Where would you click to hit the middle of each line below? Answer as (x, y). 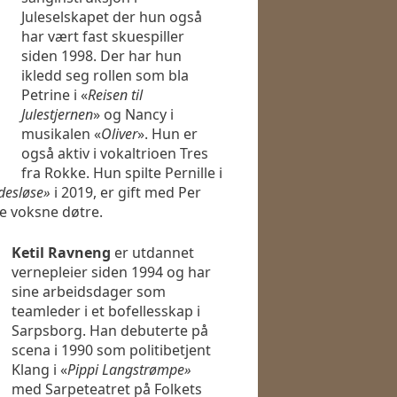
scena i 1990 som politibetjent (111, 350)
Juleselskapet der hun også (112, 17)
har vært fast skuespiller (103, 37)
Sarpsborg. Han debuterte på (110, 331)
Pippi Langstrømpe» (129, 370)
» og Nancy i (133, 115)
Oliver (119, 134)
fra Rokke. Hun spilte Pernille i (122, 173)
